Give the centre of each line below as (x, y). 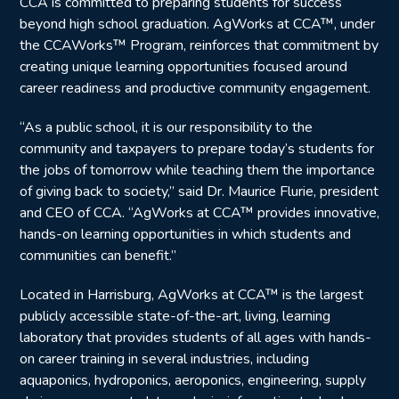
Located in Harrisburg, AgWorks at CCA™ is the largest (191, 295)
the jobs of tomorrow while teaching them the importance (197, 170)
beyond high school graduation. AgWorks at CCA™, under (197, 24)
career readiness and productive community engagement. (195, 88)
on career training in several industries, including (164, 359)
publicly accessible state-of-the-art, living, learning (175, 316)
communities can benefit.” (98, 256)
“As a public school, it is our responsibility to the (166, 127)
